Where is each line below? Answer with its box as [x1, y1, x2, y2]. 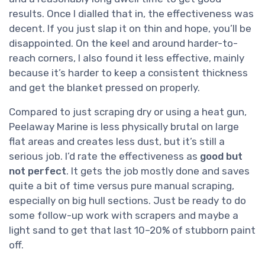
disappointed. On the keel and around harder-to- [9, 37, 238, 50]
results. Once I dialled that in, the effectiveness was [9, 8, 254, 20]
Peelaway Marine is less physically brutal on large [9, 121, 239, 133]
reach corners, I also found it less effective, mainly [9, 52, 244, 64]
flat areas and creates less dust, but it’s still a [9, 135, 225, 148]
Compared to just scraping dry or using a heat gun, [9, 106, 247, 118]
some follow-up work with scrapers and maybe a [9, 209, 238, 222]
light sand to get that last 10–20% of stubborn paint [9, 224, 256, 237]
